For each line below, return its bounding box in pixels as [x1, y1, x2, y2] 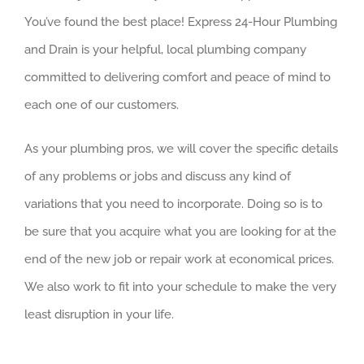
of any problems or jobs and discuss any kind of [24, 169, 291, 184]
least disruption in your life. [24, 307, 174, 323]
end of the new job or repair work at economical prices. [24, 252, 334, 267]
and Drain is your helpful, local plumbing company [24, 42, 306, 58]
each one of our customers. [24, 97, 179, 113]
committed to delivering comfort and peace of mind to [24, 70, 331, 85]
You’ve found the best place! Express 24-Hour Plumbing [24, 15, 337, 30]
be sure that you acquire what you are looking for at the [24, 224, 336, 240]
